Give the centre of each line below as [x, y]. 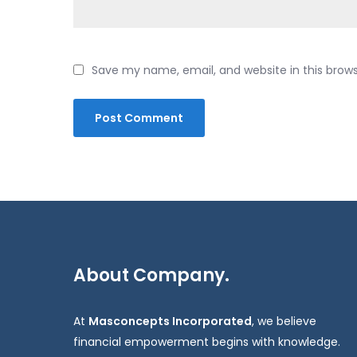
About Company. [151, 275]
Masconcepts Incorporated [170, 321]
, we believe [284, 321]
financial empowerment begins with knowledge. [207, 342]
